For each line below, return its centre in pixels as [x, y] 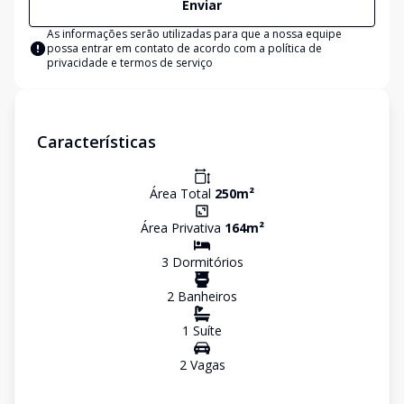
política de [295, 48]
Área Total [182, 193]
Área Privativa [182, 228]
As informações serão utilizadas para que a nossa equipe [194, 34]
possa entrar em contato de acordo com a [157, 48]
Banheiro [202, 296]
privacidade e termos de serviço [130, 63]
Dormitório [202, 262]
